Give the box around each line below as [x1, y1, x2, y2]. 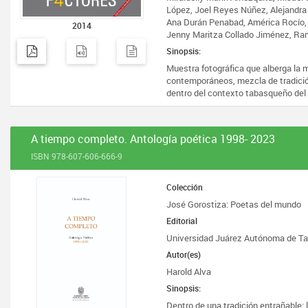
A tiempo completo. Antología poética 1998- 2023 [31, 131, 275, 146]
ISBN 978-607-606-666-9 [31, 151, 122, 162]
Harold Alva [166, 265, 212, 278]
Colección [166, 181, 203, 192]
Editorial [166, 215, 198, 226]
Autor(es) [166, 249, 201, 260]
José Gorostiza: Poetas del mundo [166, 198, 302, 210]
